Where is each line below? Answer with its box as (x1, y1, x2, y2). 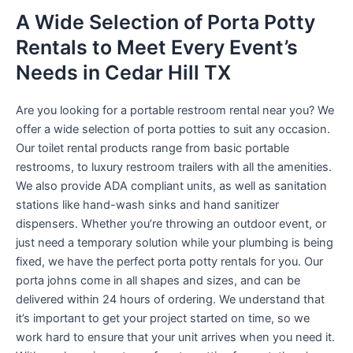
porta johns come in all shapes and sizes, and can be (16, 273, 300, 288)
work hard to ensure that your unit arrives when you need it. (16, 329, 335, 344)
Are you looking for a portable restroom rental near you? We (16, 102, 334, 117)
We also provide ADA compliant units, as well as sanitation (16, 178, 327, 193)
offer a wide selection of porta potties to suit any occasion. (16, 121, 330, 136)
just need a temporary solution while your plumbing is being (16, 235, 333, 250)
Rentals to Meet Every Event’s (16, 35, 298, 59)
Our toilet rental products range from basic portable (16, 140, 289, 155)
